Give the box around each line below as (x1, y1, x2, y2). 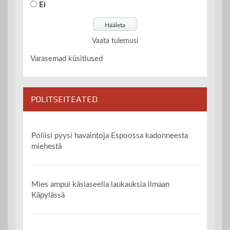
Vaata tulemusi (92, 37, 138, 45)
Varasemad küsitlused (30, 55, 103, 63)
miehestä (31, 142, 62, 150)
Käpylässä (31, 191, 65, 199)
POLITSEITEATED (31, 94, 98, 105)
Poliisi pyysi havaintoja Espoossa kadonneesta (31, 131, 188, 140)
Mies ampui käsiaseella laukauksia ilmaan (31, 180, 170, 188)
